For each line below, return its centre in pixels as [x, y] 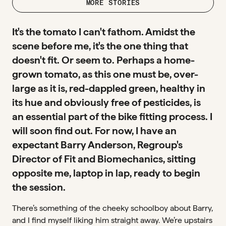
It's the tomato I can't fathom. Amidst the [104, 32]
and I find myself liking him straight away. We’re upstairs [112, 220]
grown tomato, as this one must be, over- [105, 74]
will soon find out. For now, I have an [94, 131]
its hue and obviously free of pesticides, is [106, 102]
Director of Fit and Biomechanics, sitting [104, 159]
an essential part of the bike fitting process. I [112, 117]
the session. [39, 187]
